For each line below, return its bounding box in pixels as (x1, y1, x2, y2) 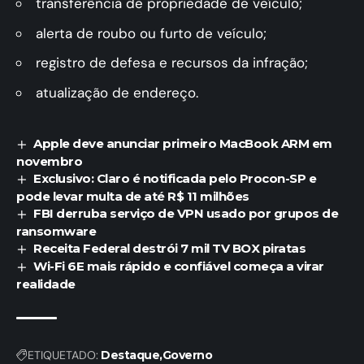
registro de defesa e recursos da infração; (36, 54, 308, 72)
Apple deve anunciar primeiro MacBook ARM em (33, 136, 332, 152)
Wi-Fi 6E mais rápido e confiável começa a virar (33, 258, 324, 275)
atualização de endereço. (36, 83, 198, 102)
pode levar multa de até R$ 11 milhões (16, 188, 249, 205)
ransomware (16, 223, 96, 240)
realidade (16, 276, 76, 292)
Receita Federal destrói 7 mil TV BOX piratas (33, 240, 306, 257)
